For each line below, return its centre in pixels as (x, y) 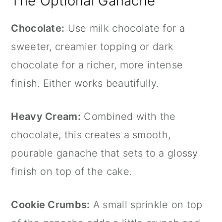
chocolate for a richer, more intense (97, 65)
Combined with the (128, 117)
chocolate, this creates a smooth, (91, 135)
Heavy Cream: (46, 117)
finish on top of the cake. (72, 172)
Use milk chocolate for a (125, 28)
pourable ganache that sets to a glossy (105, 153)
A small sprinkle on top (146, 205)
